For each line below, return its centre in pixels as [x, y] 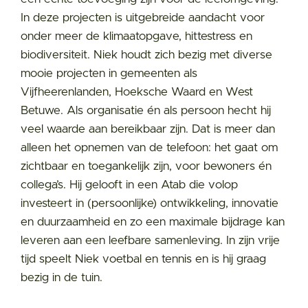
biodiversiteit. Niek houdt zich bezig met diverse [146, 55]
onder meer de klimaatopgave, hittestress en [136, 36]
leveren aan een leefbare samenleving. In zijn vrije [150, 241]
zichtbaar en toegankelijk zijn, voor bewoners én [146, 166]
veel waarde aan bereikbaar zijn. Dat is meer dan [148, 129]
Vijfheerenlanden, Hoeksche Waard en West [137, 92]
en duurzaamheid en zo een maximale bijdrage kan [153, 222]
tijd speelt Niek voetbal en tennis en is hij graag [143, 259]
